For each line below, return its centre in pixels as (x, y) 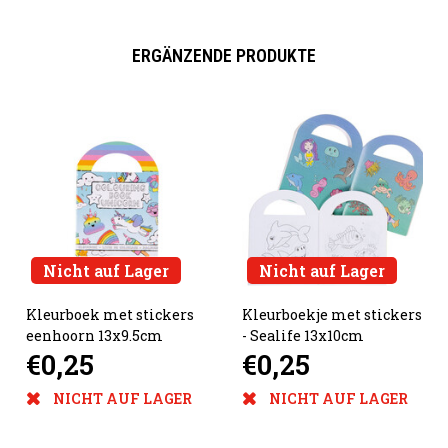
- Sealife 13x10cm (303, 336)
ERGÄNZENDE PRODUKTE (224, 55)
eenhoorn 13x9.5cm (94, 336)
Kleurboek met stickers (109, 315)
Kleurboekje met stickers (332, 315)
